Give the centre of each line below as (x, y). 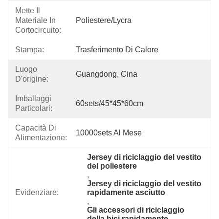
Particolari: (34, 108)
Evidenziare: (37, 192)
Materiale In (35, 20)
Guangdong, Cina (107, 74)
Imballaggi (33, 99)
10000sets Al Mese (109, 133)
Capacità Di (36, 128)
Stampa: (30, 50)
